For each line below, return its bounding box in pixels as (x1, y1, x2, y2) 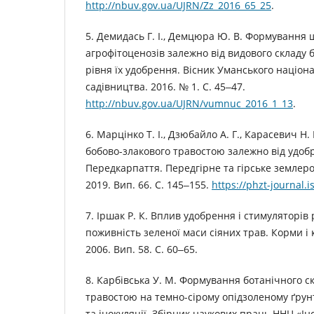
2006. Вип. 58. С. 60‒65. (86, 243, 198, 257)
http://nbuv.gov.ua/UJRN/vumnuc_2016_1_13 (86, 97, 293, 111)
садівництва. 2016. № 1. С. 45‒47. (86, 80, 245, 94)
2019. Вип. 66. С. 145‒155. (86, 178, 212, 192)
